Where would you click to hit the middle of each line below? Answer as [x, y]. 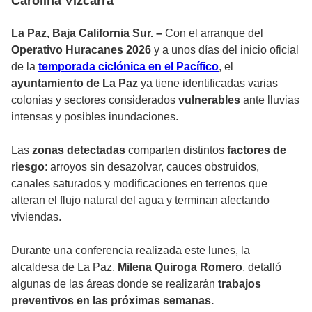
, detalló [262, 267]
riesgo [28, 166]
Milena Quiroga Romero [180, 267]
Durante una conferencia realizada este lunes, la [131, 250]
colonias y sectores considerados [95, 100]
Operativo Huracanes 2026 [81, 49]
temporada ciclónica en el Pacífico [128, 66]
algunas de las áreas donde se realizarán [115, 283]
